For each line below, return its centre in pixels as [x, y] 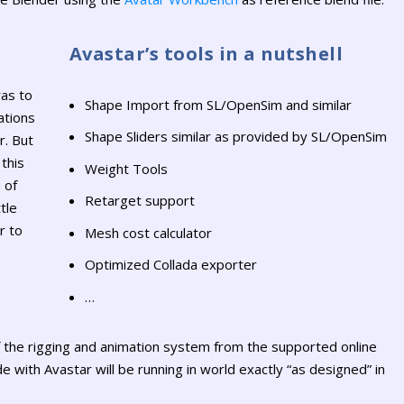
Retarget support [139, 201]
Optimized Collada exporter [170, 265]
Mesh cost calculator [148, 232]
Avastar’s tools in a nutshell [206, 54]
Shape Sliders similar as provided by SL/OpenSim [235, 137]
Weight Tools [126, 168]
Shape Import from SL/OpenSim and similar [218, 104]
